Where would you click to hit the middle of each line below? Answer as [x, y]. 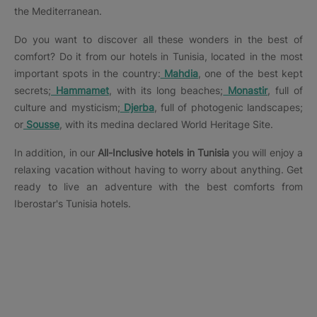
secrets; [33, 90]
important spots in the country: [87, 73]
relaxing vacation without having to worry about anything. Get [158, 169]
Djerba [137, 107]
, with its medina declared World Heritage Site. [166, 124]
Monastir [246, 90]
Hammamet [80, 90]
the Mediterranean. [58, 11]
